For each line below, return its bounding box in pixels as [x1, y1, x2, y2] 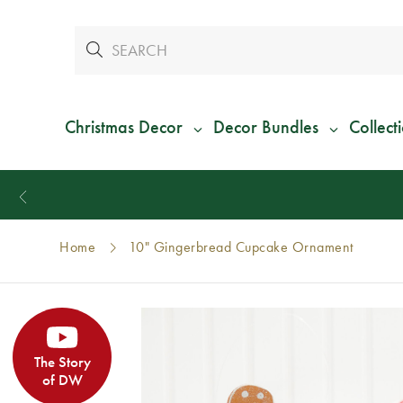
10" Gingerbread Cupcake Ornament [128, 237, 354, 257]
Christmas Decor [64, 115, 183, 139]
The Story [33, 352, 91, 372]
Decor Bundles [212, 115, 318, 139]
